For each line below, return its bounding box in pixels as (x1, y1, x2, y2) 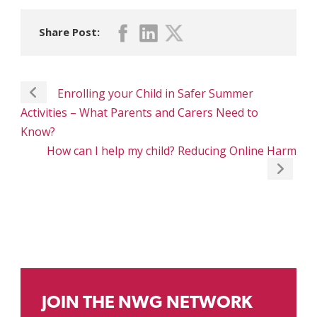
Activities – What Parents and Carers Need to (21, 105, 258, 121)
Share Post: (39, 25, 100, 40)
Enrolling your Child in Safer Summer (57, 86, 253, 102)
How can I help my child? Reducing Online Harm (47, 143, 296, 159)
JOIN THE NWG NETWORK (42, 294, 253, 313)
